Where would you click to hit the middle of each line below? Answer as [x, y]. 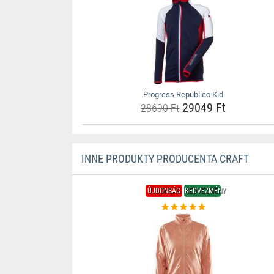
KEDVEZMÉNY [206, 191]
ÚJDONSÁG [164, 191]
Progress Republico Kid [183, 94]
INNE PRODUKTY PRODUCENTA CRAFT [165, 159]
